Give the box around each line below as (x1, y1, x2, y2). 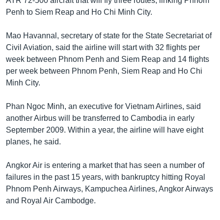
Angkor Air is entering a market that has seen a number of (6, 161, 204, 169)
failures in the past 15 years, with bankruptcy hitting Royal (6, 173, 205, 181)
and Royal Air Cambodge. (6, 196, 96, 205)
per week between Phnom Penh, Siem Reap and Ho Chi (6, 67, 202, 75)
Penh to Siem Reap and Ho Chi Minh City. (6, 8, 152, 16)
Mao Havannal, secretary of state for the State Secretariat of (6, 31, 212, 40)
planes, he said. (6, 137, 61, 146)
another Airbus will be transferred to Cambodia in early (6, 114, 194, 122)
